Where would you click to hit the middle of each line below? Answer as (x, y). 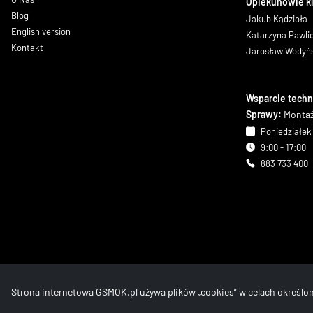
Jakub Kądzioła (279, 19)
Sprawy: (265, 114)
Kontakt (27, 48)
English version (41, 31)
